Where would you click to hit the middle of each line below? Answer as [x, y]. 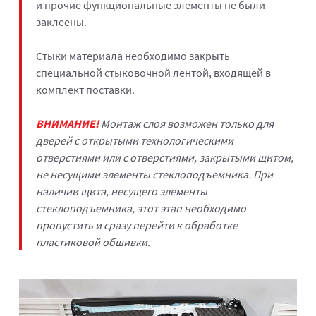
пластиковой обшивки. [93, 242]
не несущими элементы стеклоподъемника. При [154, 174]
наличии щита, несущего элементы [121, 191]
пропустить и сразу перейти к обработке [136, 225]
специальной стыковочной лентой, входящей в [153, 72]
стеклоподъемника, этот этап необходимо [141, 208]
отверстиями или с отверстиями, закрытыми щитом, [164, 157]
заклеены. [61, 22]
